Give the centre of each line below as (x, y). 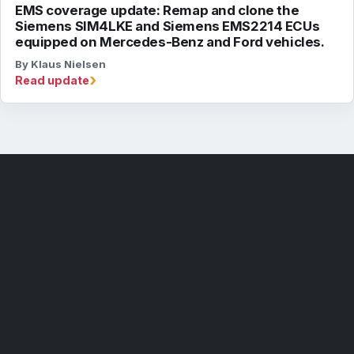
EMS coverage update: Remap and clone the (157, 11)
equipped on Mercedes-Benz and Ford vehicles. (170, 42)
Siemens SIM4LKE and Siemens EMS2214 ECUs (168, 26)
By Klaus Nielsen (60, 64)
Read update (52, 81)
